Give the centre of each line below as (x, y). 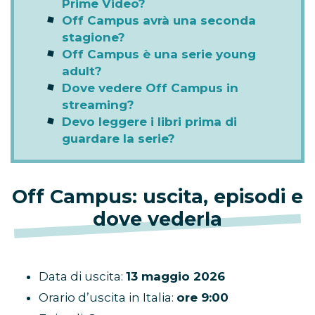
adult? (82, 71)
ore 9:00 (202, 298)
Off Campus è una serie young (159, 54)
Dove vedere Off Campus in (150, 88)
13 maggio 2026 (175, 277)
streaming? (98, 105)
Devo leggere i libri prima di (149, 122)
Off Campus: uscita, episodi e (157, 197)
